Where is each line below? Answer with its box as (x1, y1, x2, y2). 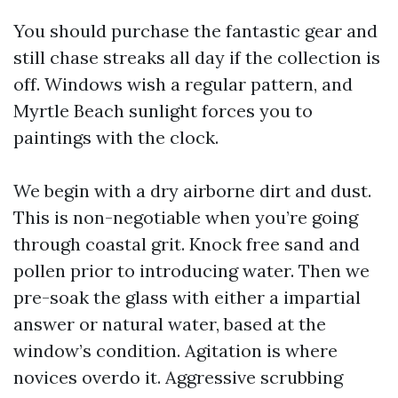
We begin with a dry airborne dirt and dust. (13, 179, 371, 202)
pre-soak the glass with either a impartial (13, 286, 361, 308)
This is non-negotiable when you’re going (13, 206, 358, 228)
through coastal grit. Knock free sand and (13, 233, 360, 255)
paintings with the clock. (13, 126, 219, 148)
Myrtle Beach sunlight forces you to (13, 99, 313, 122)
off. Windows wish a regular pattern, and (13, 73, 353, 95)
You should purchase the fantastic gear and (13, 20, 378, 42)
